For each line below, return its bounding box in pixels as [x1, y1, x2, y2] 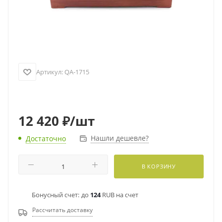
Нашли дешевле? [91, 133, 149, 143]
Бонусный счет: [32, 190, 79, 199]
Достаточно [26, 134, 66, 143]
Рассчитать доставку [32, 206, 93, 214]
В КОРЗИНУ [141, 163, 176, 170]
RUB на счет [101, 190, 138, 199]
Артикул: [36, 67, 63, 76]
